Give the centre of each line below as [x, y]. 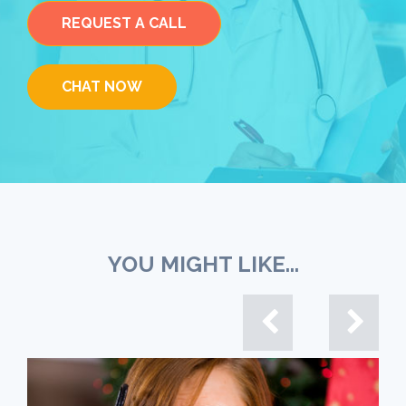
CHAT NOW [102, 86]
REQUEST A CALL [124, 23]
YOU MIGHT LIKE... [203, 264]
